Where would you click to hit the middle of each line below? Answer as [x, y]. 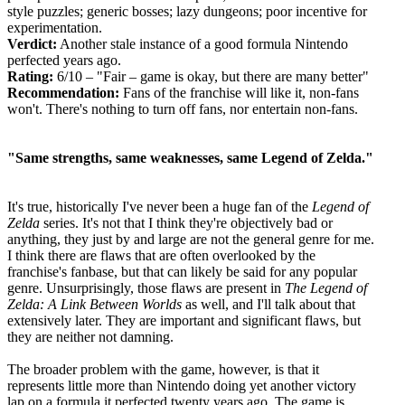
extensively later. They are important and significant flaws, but [184, 320]
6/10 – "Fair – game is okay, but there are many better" [211, 76]
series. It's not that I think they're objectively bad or [186, 222]
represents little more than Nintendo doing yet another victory [182, 385]
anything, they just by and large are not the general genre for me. [191, 239]
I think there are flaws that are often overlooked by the [161, 255]
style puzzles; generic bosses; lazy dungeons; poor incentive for [187, 11]
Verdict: [32, 43]
